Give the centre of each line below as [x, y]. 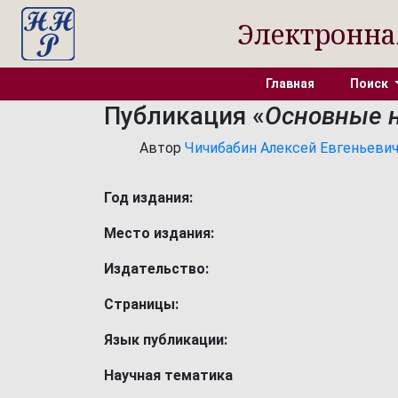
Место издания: [159, 233]
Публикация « [184, 116]
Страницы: [141, 304]
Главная [291, 84]
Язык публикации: [166, 340]
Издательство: [156, 269]
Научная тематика [168, 375]
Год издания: [148, 198]
